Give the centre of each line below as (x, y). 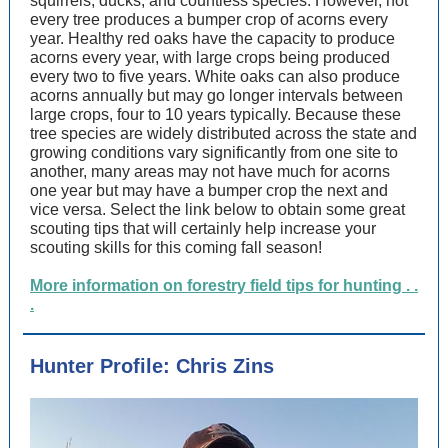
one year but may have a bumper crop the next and (209, 190)
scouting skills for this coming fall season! (176, 247)
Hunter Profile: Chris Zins (152, 366)
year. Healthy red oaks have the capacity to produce (212, 38)
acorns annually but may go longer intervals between (216, 95)
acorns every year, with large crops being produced (210, 57)
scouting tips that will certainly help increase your (203, 228)
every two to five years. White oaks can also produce (215, 76)
